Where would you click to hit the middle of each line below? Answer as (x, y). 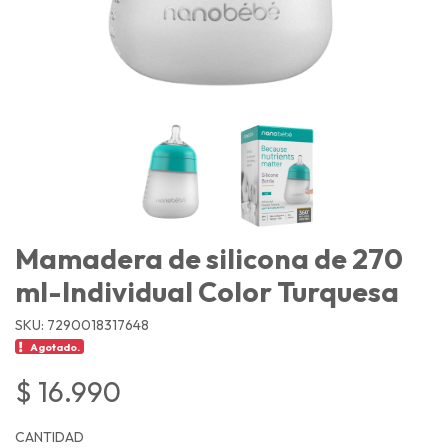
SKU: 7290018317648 (82, 324)
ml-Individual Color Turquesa (207, 291)
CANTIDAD (49, 436)
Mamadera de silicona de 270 (209, 258)
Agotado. (55, 346)
